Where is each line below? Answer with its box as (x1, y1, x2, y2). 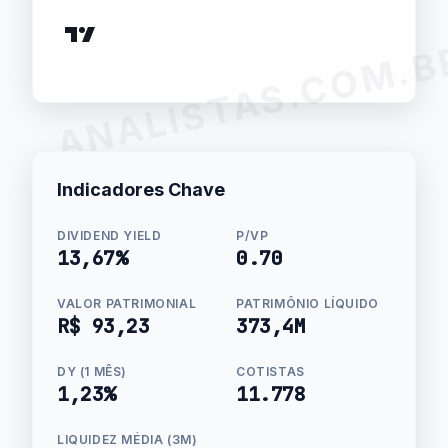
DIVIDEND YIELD (57, 228, 162, 243)
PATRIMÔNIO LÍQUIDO (236, 296, 379, 311)
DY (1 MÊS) (57, 364, 127, 379)
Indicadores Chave (57, 179, 225, 200)
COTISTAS (236, 364, 305, 379)
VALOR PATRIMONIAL (57, 296, 197, 311)
